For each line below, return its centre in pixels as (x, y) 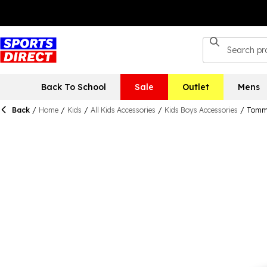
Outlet (195, 87)
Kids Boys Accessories (201, 110)
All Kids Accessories (123, 110)
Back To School (73, 87)
